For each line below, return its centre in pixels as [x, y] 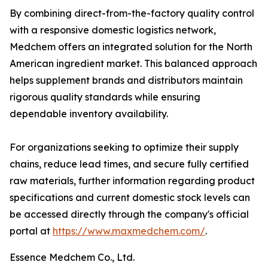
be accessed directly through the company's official [129, 214]
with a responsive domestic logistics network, [113, 30]
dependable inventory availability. [89, 114]
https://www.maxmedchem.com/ [129, 231]
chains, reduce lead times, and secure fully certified [129, 164]
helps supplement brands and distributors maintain [126, 80]
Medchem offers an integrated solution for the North [131, 47]
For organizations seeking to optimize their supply [124, 147]
